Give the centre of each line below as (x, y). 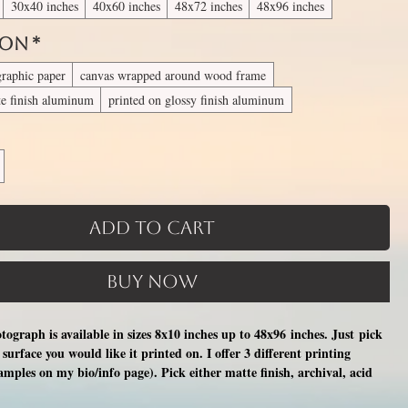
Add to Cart (153, 228)
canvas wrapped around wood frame (173, 75)
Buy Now (153, 281)
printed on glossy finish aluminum (197, 100)
